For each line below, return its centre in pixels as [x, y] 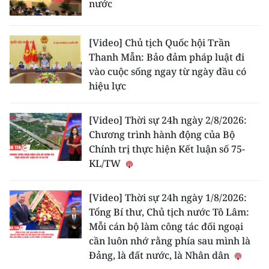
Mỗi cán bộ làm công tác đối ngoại [166, 226]
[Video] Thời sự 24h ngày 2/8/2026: [168, 120]
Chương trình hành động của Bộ [162, 134]
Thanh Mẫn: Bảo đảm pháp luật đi [167, 57]
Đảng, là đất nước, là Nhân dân [160, 255]
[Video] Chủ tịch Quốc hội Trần [159, 43]
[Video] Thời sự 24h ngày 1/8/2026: [168, 198]
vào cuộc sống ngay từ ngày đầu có [168, 71]
